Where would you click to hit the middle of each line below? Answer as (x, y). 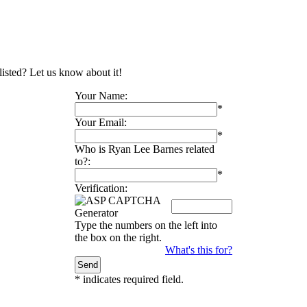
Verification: (101, 188)
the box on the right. (118, 237)
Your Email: (101, 122)
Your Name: (101, 95)
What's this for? (199, 249)
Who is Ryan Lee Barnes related (145, 149)
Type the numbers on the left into (146, 225)
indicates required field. (132, 279)
